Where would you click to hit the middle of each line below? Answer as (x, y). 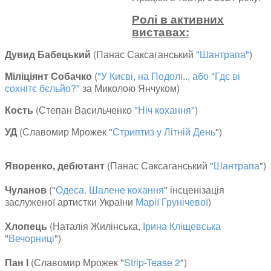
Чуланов (26, 190)
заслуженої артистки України (70, 202)
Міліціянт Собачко (48, 76)
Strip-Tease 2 (152, 262)
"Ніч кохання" (165, 110)
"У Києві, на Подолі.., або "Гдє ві (169, 76)
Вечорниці (31, 238)
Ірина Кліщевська (182, 226)
